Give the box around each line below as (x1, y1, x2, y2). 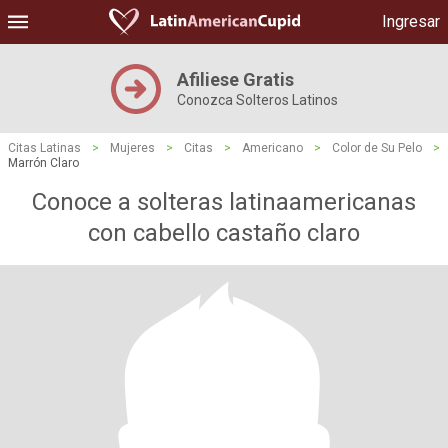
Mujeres (110, 141, 155, 155)
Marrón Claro (8, 156, 79, 170)
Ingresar (382, 12, 440, 31)
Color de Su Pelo (332, 141, 422, 155)
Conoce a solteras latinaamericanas (32, 188, 416, 216)
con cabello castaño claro (88, 219, 360, 247)
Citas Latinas (8, 141, 81, 155)
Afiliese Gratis (176, 69, 294, 90)
